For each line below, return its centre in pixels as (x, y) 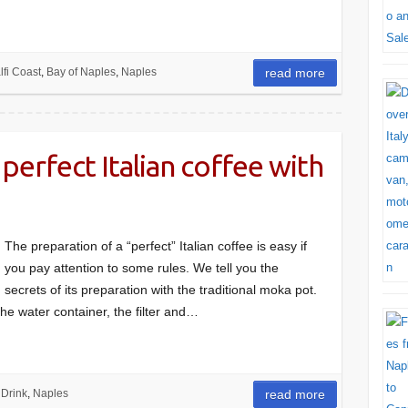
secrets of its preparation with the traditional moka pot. (161, 290)
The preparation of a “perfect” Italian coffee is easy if (156, 246)
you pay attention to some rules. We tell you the (142, 268)
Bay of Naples (81, 72)
